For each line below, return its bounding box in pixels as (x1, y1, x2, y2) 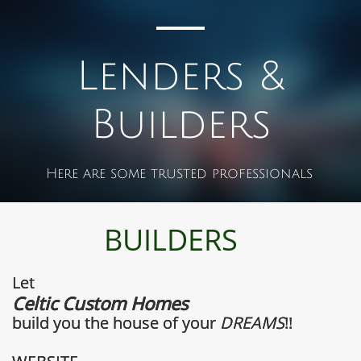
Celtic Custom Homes (12, 291, 188, 315)
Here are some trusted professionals (45, 166, 313, 181)
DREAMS (220, 312, 284, 334)
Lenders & (76, 55, 285, 98)
